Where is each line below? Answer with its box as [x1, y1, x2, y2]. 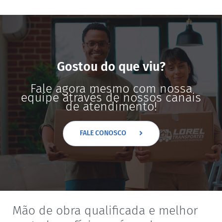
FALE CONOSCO [79, 128, 126, 137]
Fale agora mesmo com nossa [30, 81, 192, 96]
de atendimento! [65, 99, 157, 114]
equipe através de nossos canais [21, 90, 201, 105]
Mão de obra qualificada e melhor [12, 203, 198, 218]
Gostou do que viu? [56, 59, 166, 74]
